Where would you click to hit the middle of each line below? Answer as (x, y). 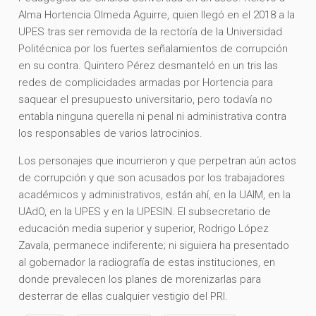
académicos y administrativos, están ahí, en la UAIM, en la (155, 194)
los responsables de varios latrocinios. (112, 133)
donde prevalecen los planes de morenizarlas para (140, 279)
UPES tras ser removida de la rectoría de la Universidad (151, 31)
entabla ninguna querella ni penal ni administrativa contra (153, 116)
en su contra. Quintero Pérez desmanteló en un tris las (148, 65)
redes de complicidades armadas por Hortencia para (146, 82)
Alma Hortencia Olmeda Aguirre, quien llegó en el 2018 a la (157, 14)
